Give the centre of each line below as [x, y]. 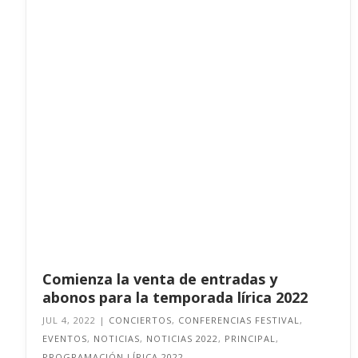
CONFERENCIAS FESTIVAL [239, 320]
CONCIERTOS [140, 320]
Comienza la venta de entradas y [160, 279]
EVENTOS [65, 338]
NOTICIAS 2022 [182, 338]
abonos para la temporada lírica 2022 [175, 297]
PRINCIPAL [250, 338]
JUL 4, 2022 [69, 320]
